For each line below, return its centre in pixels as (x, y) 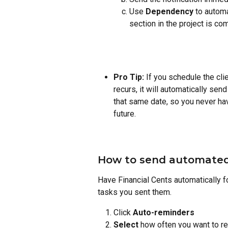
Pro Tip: (129, 77)
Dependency (168, 12)
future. (125, 113)
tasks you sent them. (135, 192)
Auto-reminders (164, 212)
